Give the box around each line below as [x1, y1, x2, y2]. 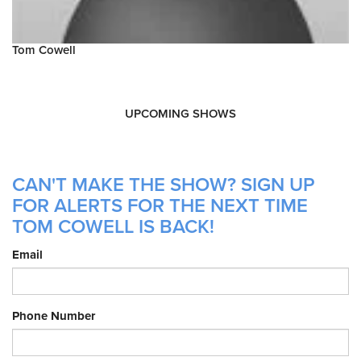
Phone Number [12, 309, 95, 324]
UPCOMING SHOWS [125, 106, 236, 122]
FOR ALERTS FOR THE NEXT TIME [12, 194, 308, 218]
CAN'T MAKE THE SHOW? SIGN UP [12, 173, 315, 197]
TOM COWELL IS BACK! [12, 215, 214, 239]
